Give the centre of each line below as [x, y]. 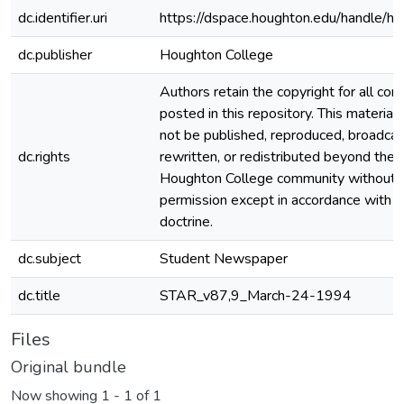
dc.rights [44, 157]
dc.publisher [55, 55]
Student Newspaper [224, 259]
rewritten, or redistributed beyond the [277, 157]
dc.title [39, 296]
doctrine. [186, 222]
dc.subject [50, 259]
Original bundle [69, 367]
